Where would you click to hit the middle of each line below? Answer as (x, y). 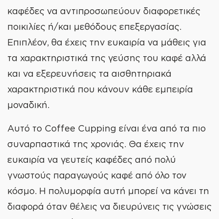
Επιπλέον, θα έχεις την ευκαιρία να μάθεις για (107, 42)
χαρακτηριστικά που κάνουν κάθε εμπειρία (100, 89)
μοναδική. (28, 105)
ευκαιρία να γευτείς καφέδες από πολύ (92, 159)
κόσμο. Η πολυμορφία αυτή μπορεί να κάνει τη (108, 191)
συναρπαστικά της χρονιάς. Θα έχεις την (96, 144)
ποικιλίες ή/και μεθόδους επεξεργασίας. (94, 26)
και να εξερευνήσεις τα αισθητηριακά (89, 73)
